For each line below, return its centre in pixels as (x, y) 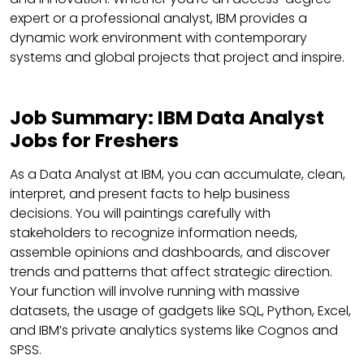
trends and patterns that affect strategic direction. (171, 271)
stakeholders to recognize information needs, (154, 232)
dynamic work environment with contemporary (158, 37)
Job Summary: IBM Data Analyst (167, 117)
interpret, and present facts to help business (150, 193)
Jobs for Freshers (94, 140)
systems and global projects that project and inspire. (177, 57)
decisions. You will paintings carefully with (140, 213)
